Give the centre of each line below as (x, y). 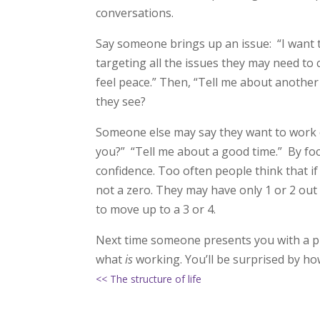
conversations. (135, 13)
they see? (121, 101)
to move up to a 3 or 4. (156, 209)
